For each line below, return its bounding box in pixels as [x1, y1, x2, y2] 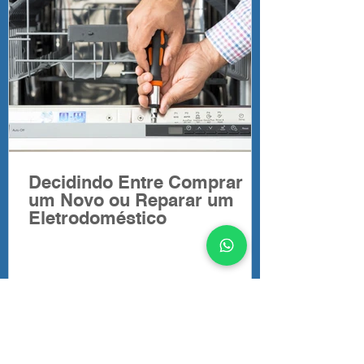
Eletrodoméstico [28, 210, 167, 228]
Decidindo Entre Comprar [28, 175, 243, 193]
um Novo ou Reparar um [28, 193, 234, 210]
